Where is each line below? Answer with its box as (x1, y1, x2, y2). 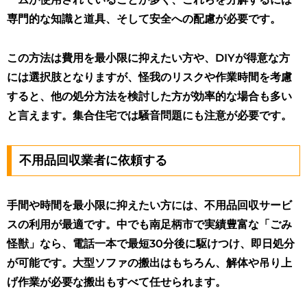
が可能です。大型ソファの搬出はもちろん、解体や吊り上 (7, 256, 292, 270)
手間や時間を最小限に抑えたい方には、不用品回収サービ (7, 199, 292, 212)
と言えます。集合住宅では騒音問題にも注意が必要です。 (7, 108, 292, 122)
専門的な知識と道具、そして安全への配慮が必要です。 (7, 12, 281, 25)
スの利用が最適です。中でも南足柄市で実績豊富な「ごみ (7, 218, 292, 232)
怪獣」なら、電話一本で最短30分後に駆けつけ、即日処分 (7, 237, 295, 251)
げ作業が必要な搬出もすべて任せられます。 (7, 275, 226, 289)
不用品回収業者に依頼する (19, 153, 167, 169)
